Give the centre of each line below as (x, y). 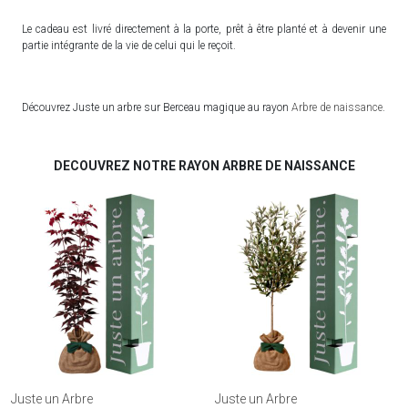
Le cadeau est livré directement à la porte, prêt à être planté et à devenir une (204, 29)
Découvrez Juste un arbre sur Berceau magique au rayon (157, 107)
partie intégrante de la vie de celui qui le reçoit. (129, 45)
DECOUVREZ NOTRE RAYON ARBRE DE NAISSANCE (204, 165)
